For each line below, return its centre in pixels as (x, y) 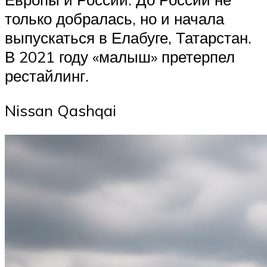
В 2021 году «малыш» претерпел (120, 57)
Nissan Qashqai (60, 110)
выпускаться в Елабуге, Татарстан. (128, 38)
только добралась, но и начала (114, 19)
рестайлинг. (47, 76)
